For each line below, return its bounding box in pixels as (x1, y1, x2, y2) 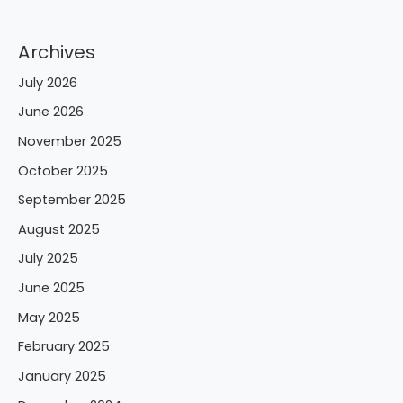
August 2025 (18, 219, 100, 238)
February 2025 (18, 337, 110, 356)
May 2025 (18, 308, 80, 327)
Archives (18, 39, 95, 65)
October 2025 (18, 161, 108, 180)
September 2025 (18, 191, 126, 210)
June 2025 (18, 279, 85, 298)
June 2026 (18, 103, 84, 121)
